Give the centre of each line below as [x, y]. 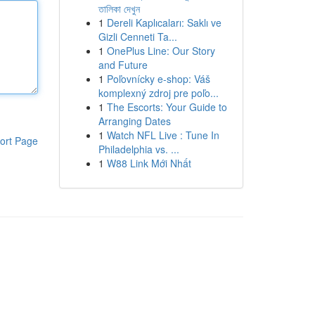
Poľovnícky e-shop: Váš [158, 79]
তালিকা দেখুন [119, 8]
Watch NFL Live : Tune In [163, 135]
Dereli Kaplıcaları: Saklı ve [164, 22]
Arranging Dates [134, 121]
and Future [123, 65]
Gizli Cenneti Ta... [137, 37]
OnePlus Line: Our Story [161, 51]
